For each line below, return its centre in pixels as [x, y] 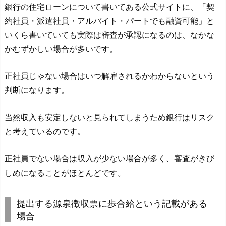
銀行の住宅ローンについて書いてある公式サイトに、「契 [109, 6]
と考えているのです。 [45, 131]
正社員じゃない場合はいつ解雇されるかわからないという [109, 76]
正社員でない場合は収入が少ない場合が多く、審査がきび [109, 158]
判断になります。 [37, 90]
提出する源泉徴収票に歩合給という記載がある [112, 203]
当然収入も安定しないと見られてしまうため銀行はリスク [109, 117]
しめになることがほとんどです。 [65, 172]
